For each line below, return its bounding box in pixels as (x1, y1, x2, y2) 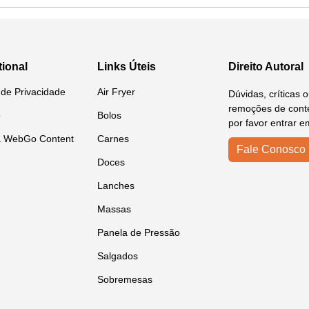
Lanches (97, 180, 134, 191)
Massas (97, 203, 131, 215)
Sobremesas (97, 274, 152, 285)
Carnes (97, 133, 129, 144)
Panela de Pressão (97, 227, 180, 238)
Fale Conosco (237, 143, 306, 155)
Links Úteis (97, 61, 156, 72)
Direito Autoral (228, 61, 303, 72)
